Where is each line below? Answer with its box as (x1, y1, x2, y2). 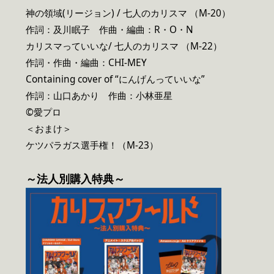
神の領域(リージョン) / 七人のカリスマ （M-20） (26, 7, 231, 20)
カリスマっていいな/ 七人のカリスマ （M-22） (26, 40, 222, 53)
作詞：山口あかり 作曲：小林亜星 (26, 89, 172, 103)
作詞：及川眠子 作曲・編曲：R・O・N (26, 23, 193, 37)
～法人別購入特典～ (26, 171, 125, 187)
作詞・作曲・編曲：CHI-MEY (26, 56, 147, 70)
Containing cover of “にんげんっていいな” (26, 73, 205, 86)
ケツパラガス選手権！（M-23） (26, 139, 158, 152)
